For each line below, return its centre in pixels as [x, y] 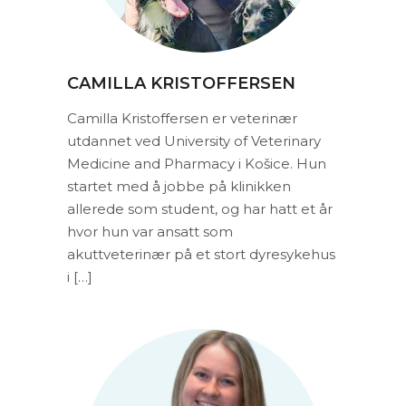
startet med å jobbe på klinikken [179, 186]
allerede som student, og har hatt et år [200, 208]
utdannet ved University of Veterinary [194, 140]
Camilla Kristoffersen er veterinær [182, 118]
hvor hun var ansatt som [150, 231]
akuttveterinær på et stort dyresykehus [201, 254]
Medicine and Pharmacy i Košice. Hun [197, 163]
